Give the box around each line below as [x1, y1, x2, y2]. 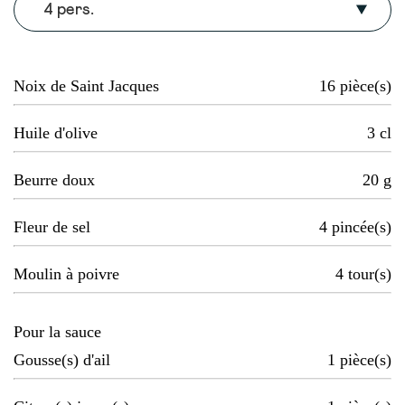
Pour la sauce [14, 323, 101, 342]
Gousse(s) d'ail [14, 351, 110, 370]
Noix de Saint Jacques [14, 77, 159, 96]
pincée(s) [332, 218, 391, 237]
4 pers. [43, 2, 94, 19]
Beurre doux [14, 171, 95, 190]
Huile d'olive [14, 124, 98, 143]
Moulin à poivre [14, 265, 119, 284]
